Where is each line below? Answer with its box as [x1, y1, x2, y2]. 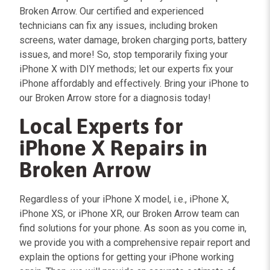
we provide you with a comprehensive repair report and [19, 237, 250, 248]
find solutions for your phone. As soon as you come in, [19, 222, 246, 234]
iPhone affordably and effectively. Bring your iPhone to [19, 78, 249, 89]
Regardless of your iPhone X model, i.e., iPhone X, [19, 193, 229, 205]
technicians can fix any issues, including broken [19, 20, 218, 31]
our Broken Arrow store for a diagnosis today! [19, 92, 211, 104]
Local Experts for [19, 113, 183, 139]
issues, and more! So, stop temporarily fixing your [19, 49, 228, 60]
